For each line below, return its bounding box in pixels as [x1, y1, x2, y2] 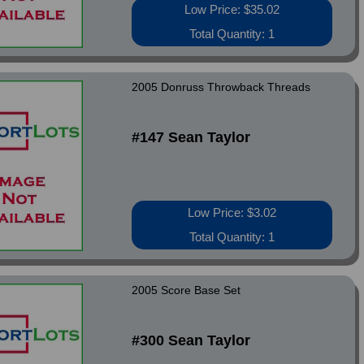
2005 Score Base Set [132, 284, 241, 297]
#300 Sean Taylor [132, 332, 251, 349]
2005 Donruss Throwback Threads [132, 80, 311, 93]
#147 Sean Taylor [132, 129, 251, 145]
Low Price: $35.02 [184, 2, 280, 16]
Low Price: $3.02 [188, 206, 277, 219]
